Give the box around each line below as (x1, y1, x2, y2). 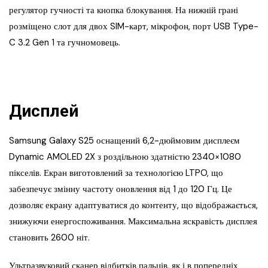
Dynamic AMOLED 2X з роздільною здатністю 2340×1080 (9, 151, 241, 163)
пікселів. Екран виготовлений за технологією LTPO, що (9, 167, 223, 179)
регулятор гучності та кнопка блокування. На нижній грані (9, 4, 238, 17)
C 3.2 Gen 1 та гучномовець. (9, 36, 120, 49)
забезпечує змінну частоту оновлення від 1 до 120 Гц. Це (9, 183, 232, 196)
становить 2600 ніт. (9, 232, 90, 244)
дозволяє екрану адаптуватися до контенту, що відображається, (9, 199, 258, 212)
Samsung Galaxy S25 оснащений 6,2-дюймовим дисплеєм (9, 135, 240, 147)
